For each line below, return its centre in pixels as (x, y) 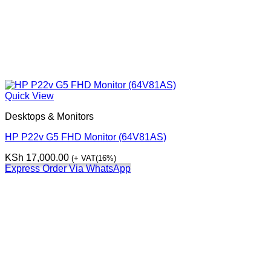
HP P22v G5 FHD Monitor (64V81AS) (86, 137)
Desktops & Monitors (49, 117)
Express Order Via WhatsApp (68, 169)
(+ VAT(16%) (94, 158)
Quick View (29, 96)
